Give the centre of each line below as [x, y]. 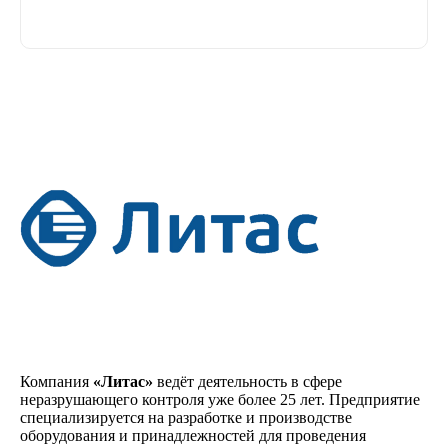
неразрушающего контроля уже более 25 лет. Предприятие [220, 399]
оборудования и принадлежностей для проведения [193, 435]
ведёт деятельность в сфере [247, 381]
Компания [56, 381]
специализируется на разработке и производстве [186, 417]
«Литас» [123, 381]
